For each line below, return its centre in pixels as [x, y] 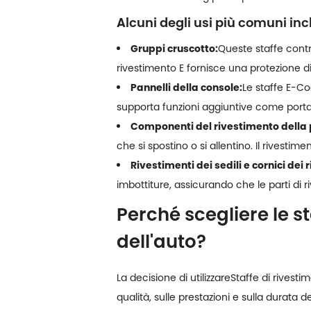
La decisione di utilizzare [174, 277]
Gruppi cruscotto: [174, 48]
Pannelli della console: [186, 87]
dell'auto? [161, 241]
